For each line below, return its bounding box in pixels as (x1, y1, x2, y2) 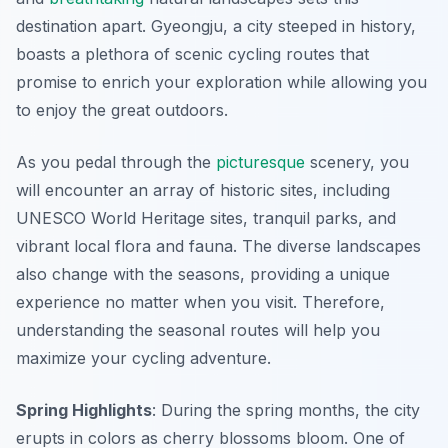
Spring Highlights (16, 400, 152, 421)
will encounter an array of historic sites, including (16, 180, 390, 201)
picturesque (216, 152, 305, 173)
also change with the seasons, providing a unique (16, 264, 390, 285)
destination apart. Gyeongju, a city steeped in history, (16, 16, 416, 37)
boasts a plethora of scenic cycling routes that (16, 44, 369, 65)
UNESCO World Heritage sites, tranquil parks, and (16, 208, 396, 229)
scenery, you (305, 152, 409, 173)
